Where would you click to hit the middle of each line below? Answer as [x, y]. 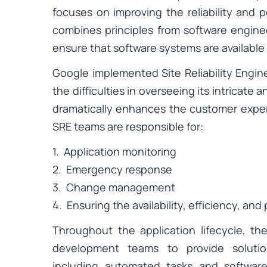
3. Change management [114, 187]
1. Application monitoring [114, 151]
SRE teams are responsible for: [128, 126]
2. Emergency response [112, 169]
